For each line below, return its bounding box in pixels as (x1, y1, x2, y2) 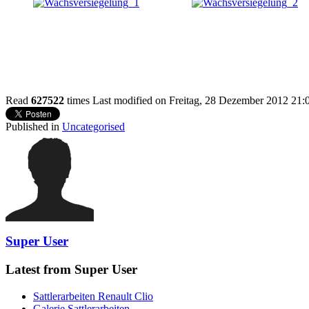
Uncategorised (62, 120, 125, 132)
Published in (6, 120, 59, 132)
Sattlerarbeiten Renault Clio (33, 290, 153, 302)
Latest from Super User (6, 262, 137, 277)
